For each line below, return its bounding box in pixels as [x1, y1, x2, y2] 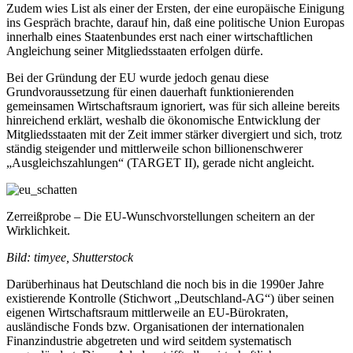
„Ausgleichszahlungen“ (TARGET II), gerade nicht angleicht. [6, 156, 314, 170]
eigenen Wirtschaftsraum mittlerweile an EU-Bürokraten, [6, 306, 288, 320]
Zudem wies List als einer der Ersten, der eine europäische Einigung [6, 2, 344, 16]
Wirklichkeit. [6, 224, 70, 238]
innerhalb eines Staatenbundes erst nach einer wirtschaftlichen [6, 30, 313, 44]
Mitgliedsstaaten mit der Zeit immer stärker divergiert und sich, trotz [6, 128, 342, 142]
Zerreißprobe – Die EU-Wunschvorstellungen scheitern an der [6, 210, 314, 224]
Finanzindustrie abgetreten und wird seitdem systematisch [6, 334, 292, 348]
